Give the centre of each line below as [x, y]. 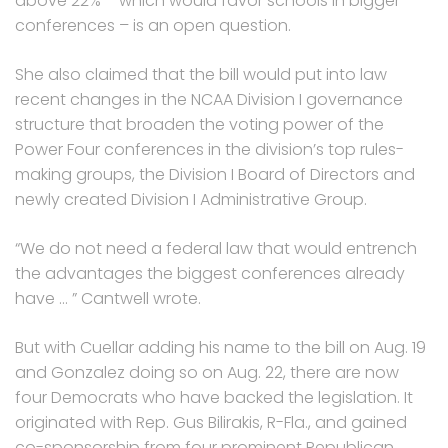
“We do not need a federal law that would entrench [216, 248]
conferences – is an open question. [153, 25]
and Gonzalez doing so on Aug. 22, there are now [207, 372]
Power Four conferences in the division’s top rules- [209, 149]
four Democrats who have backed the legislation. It [214, 397]
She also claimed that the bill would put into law [201, 74]
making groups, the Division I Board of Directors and [215, 174]
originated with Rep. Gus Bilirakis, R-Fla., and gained [211, 422]
